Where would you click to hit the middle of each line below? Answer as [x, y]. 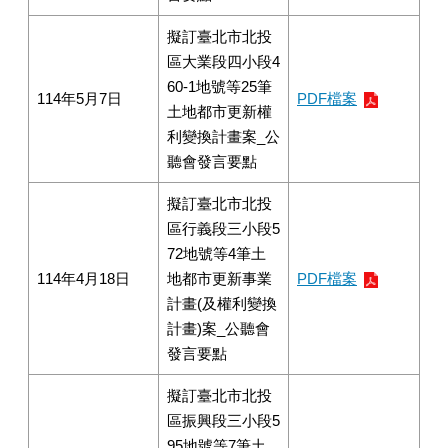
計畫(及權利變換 [222, 303]
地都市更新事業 [219, 278]
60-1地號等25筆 [219, 86]
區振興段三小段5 [223, 420]
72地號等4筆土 [216, 253]
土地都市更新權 [219, 111]
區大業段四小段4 [223, 61]
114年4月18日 [83, 278]
